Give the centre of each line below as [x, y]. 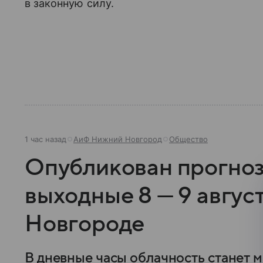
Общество [188, 139]
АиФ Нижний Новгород [118, 139]
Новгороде [85, 224]
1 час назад [45, 139]
